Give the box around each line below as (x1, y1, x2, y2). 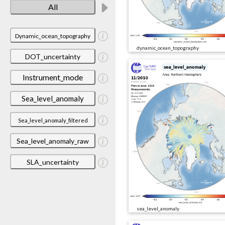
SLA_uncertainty (27, 157, 79, 166)
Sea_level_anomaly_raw (17, 136, 89, 145)
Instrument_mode (23, 72, 83, 82)
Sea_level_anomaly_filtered (18, 117, 88, 124)
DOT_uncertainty (25, 52, 80, 61)
